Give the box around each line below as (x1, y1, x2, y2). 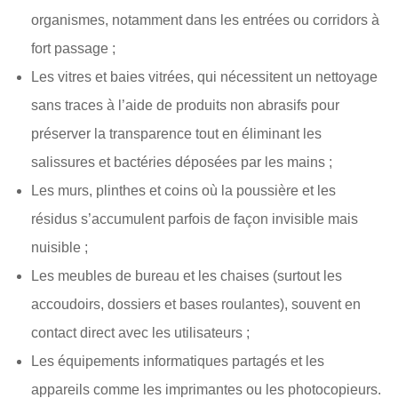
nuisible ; (31, 240, 88, 255)
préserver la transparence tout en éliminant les (31, 126, 322, 141)
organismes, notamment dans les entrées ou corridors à (31, 12, 379, 28)
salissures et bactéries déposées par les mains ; (31, 155, 332, 170)
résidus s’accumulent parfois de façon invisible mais (31, 211, 358, 227)
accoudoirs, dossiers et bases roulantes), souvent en (31, 297, 361, 312)
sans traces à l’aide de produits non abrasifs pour (31, 98, 339, 113)
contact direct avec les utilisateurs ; (31, 325, 250, 340)
